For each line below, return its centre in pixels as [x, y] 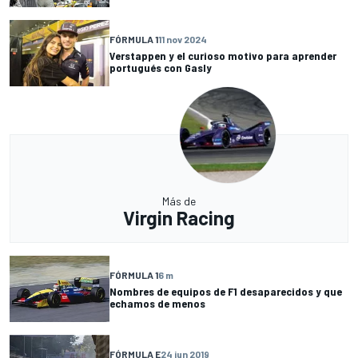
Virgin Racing [179, 218]
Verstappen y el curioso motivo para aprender [223, 55]
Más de [179, 201]
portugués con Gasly [161, 67]
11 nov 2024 [183, 39]
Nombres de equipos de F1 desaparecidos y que [226, 291]
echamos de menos [157, 303]
